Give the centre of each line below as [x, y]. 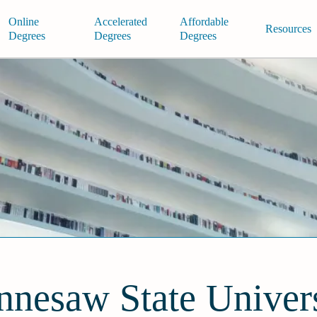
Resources [288, 28]
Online [23, 21]
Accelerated [120, 21]
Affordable [204, 21]
